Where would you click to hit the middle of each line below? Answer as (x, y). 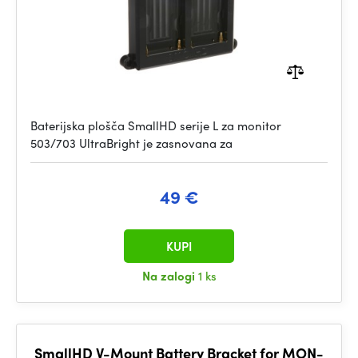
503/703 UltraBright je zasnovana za (131, 143)
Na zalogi (170, 276)
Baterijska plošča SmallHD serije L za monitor (156, 125)
